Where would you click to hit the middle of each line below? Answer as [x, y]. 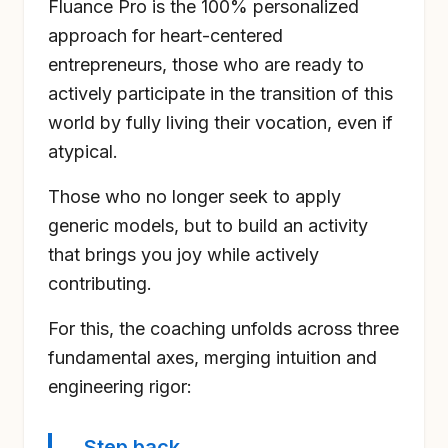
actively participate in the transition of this [220, 93]
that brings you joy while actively [183, 254]
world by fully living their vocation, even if [220, 122]
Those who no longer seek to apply [194, 196]
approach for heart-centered [165, 35]
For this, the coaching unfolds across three [223, 328]
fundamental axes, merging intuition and [212, 357]
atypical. [83, 151]
